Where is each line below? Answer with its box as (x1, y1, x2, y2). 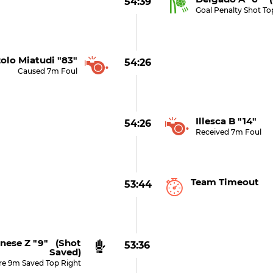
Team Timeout (191, 176, 260, 188)
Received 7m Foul (196, 127, 262, 136)
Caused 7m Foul (17, 66, 77, 76)
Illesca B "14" (196, 115, 257, 127)
